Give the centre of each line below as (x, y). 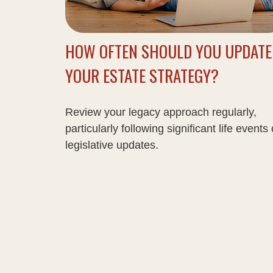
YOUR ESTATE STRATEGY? (142, 76)
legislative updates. (112, 145)
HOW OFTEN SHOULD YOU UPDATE (168, 51)
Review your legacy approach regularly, (161, 112)
